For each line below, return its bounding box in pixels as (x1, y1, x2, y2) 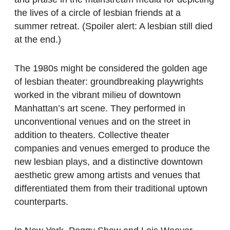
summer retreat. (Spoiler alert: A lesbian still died (14, 21, 213, 32)
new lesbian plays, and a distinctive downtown (14, 157, 203, 167)
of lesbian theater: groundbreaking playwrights (14, 76, 203, 87)
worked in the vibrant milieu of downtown (14, 90, 181, 101)
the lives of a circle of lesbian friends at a (14, 8, 181, 18)
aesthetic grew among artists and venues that (14, 170, 200, 181)
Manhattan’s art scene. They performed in (14, 103, 185, 114)
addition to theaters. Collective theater (14, 130, 169, 141)
